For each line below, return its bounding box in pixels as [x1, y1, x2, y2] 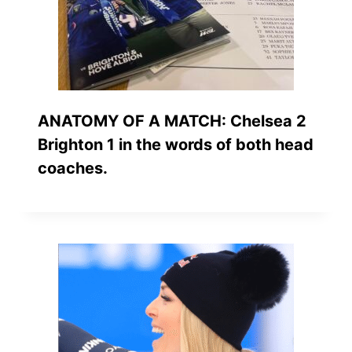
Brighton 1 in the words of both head [38, 134, 313, 154]
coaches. [38, 158, 108, 178]
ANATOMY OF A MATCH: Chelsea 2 [38, 111, 306, 130]
